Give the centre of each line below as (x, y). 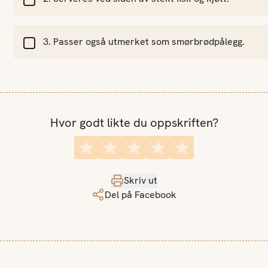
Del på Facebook (141, 195)
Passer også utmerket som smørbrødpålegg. (149, 42)
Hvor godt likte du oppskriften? (134, 123)
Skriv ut (141, 181)
